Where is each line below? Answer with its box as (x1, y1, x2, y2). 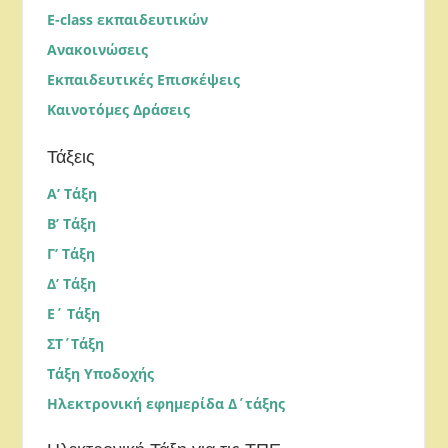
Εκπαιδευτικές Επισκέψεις (46, 70, 240, 90)
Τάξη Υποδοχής (46, 363, 154, 383)
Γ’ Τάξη (46, 243, 95, 263)
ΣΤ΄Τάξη (46, 333, 104, 353)
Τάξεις (46, 145, 95, 167)
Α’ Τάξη (46, 183, 97, 203)
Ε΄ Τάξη (46, 303, 100, 323)
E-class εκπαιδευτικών (46, 10, 208, 30)
